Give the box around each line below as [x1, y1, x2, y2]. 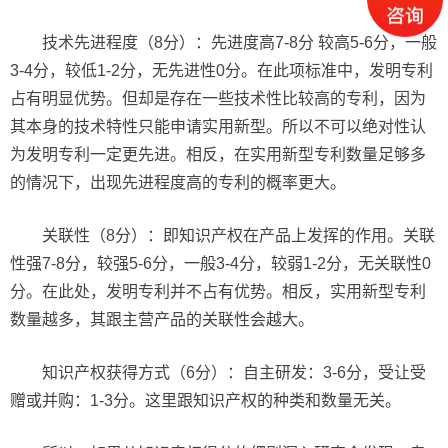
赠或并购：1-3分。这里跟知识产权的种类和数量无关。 [10, 392, 401, 409]
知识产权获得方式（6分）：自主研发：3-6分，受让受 [42, 364, 426, 381]
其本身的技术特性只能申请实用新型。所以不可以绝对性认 [10, 118, 426, 135]
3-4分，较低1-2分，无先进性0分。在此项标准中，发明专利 [10, 62, 433, 79]
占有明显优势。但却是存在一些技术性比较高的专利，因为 [10, 90, 426, 107]
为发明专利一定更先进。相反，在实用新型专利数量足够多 [10, 146, 426, 163]
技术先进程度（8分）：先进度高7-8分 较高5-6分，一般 [42, 34, 437, 51]
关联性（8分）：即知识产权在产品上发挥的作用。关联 [42, 227, 435, 244]
